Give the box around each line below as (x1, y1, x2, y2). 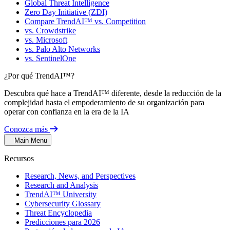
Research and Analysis (25, 181, 98, 189)
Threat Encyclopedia (25, 208, 92, 217)
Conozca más (4, 125, 50, 133)
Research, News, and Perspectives (25, 171, 136, 180)
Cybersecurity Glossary (25, 199, 101, 208)
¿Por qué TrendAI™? (4, 71, 74, 80)
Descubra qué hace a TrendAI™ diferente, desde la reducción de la (4, 89, 221, 98)
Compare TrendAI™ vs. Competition (25, 17, 146, 26)
